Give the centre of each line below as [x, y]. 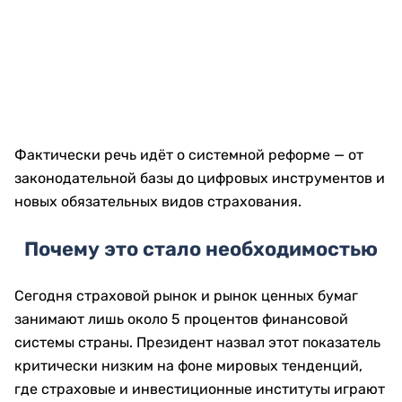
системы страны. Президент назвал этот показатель [197, 342]
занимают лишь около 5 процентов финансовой [181, 319]
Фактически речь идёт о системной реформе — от [189, 155]
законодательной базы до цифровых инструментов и [200, 178]
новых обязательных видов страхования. [158, 201]
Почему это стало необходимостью [201, 249]
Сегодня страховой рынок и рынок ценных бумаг [186, 296]
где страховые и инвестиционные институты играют [200, 389]
